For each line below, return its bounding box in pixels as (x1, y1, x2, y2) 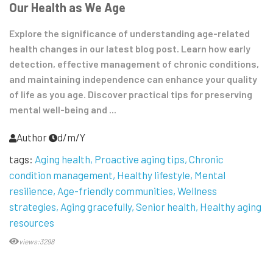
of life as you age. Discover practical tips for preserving (9, 88, 252, 100)
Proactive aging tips (94, 152, 185, 165)
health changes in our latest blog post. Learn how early (9, 42, 250, 54)
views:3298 (19, 236, 54, 246)
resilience (9, 184, 53, 197)
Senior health (136, 200, 196, 213)
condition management (9, 168, 113, 181)
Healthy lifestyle (117, 168, 190, 181)
